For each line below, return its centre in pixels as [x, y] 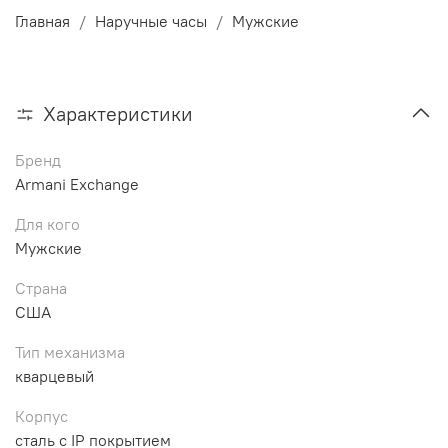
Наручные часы [151, 20]
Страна [41, 287]
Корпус [41, 415]
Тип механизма [70, 351]
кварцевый [54, 375]
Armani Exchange [77, 183]
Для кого [47, 223]
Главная [42, 20]
